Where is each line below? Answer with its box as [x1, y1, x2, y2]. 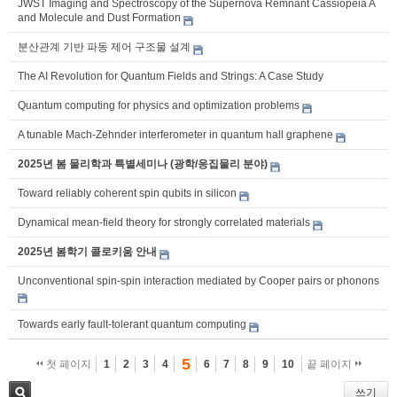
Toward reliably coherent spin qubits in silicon [18, 186, 237, 199]
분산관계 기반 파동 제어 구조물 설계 [18, 40, 191, 53]
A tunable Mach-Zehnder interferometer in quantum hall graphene [18, 128, 333, 141]
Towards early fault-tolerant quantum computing [18, 317, 246, 331]
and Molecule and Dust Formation [18, 11, 181, 24]
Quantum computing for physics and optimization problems [18, 98, 300, 112]
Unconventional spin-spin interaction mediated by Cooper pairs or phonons [18, 274, 379, 287]
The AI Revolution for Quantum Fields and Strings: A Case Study [18, 69, 323, 82]
